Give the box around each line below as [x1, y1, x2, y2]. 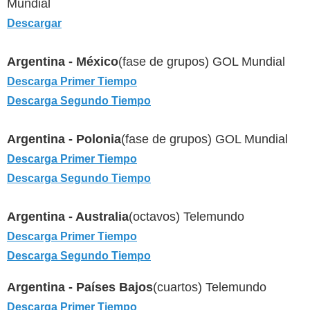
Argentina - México [7, 55, 118, 69]
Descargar [7, 17, 62, 30]
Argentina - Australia [7, 210, 129, 224]
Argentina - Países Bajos [7, 280, 153, 295]
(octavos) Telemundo [129, 210, 244, 224]
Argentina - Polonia [7, 132, 121, 147]
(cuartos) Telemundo [153, 280, 266, 295]
